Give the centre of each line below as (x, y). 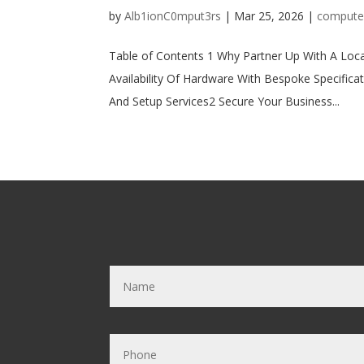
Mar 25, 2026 (269, 15)
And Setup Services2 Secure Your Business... (225, 101)
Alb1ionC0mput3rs (173, 15)
